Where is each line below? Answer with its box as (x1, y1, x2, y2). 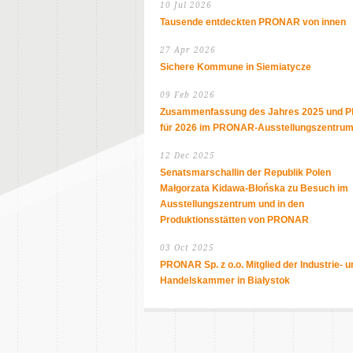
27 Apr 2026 (160, 46, 216, 54)
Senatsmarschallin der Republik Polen (160, 167, 331, 178)
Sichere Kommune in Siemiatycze (160, 61, 311, 72)
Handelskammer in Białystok (160, 275, 290, 286)
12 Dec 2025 (160, 151, 215, 160)
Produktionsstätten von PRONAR (160, 214, 309, 225)
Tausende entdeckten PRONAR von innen (160, 17, 346, 28)
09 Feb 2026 (160, 91, 215, 99)
